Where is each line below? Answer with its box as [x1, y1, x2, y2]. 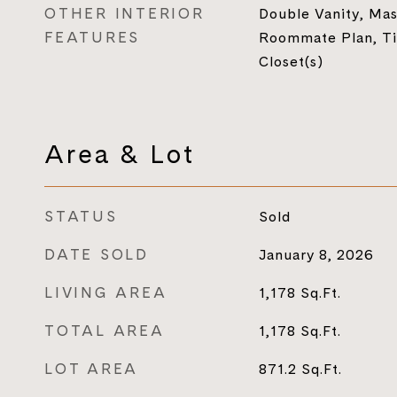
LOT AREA [44, 358, 138, 379]
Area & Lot [44, 136, 195, 172]
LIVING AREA [44, 282, 167, 303]
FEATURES [44, 27, 140, 48]
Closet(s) [258, 51, 323, 71]
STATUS [44, 206, 118, 227]
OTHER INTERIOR [44, 3, 205, 24]
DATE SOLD [44, 244, 149, 265]
